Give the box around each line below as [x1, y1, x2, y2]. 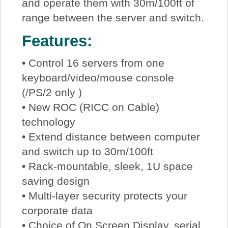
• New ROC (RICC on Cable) [21, 101, 159, 113]
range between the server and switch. [21, 11, 204, 23]
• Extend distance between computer [21, 130, 200, 142]
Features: [21, 32, 92, 50]
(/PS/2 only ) [21, 86, 82, 98]
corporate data [21, 204, 93, 216]
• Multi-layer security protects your [21, 189, 187, 202]
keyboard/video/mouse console [21, 71, 174, 83]
